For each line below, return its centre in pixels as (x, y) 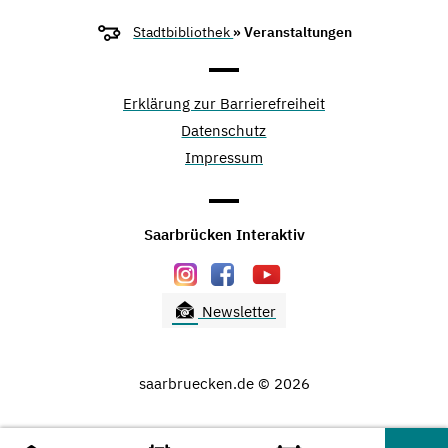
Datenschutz (224, 131)
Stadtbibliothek (183, 31)
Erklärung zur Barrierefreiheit (223, 104)
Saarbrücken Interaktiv (224, 235)
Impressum (223, 158)
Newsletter (237, 312)
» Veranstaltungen (293, 31)
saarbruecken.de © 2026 (224, 384)
